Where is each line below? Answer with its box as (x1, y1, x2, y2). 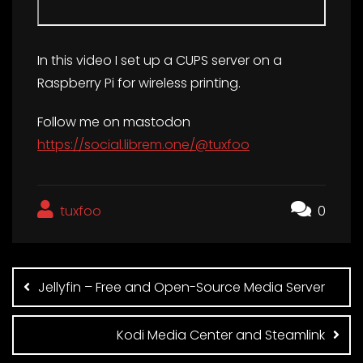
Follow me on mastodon (37, 113, 190, 132)
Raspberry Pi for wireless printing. (37, 74, 241, 93)
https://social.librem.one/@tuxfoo (37, 135, 250, 155)
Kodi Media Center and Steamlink (117, 326, 325, 345)
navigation (11, 267, 135, 306)
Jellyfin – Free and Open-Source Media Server (38, 278, 325, 297)
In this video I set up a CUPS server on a (37, 51, 282, 70)
